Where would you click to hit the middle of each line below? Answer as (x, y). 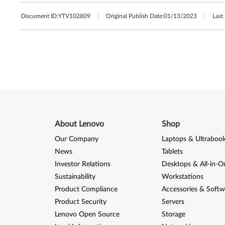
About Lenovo (79, 124)
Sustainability (75, 177)
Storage (173, 214)
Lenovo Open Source (87, 214)
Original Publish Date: (135, 16)
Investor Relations (82, 164)
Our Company (76, 139)
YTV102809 (74, 16)
